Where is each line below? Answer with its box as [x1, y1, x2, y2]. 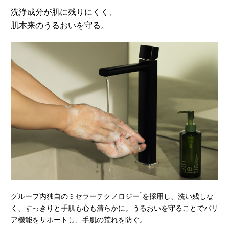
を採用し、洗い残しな [142, 192, 214, 201]
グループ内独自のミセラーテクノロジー [11, 192, 140, 201]
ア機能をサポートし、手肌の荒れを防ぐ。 [11, 216, 147, 224]
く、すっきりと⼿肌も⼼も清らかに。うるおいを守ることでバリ [11, 204, 218, 213]
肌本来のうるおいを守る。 [11, 21, 109, 30]
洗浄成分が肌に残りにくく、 [11, 8, 117, 17]
